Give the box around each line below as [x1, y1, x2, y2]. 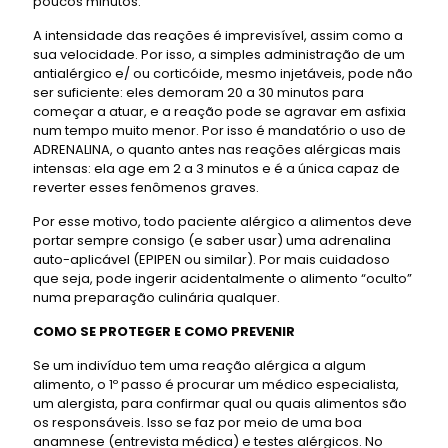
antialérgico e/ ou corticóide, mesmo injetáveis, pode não [33, 63, 413, 83]
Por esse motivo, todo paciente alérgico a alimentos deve [33, 211, 412, 231]
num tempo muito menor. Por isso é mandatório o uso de [33, 120, 406, 140]
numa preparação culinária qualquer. [33, 287, 280, 307]
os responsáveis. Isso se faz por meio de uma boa [33, 412, 362, 432]
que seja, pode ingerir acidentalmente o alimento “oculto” [33, 268, 412, 288]
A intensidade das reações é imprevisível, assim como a [33, 25, 403, 45]
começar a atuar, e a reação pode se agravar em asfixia [33, 101, 406, 121]
